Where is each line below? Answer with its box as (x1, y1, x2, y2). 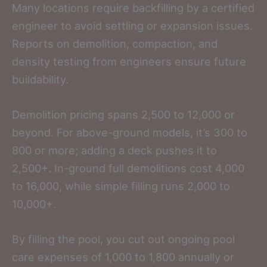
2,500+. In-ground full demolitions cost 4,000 (12, 162, 244, 175)
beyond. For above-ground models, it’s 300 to (12, 126, 247, 139)
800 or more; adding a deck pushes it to (12, 144, 217, 157)
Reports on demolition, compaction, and (12, 37, 218, 51)
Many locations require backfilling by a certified (12, 1, 254, 15)
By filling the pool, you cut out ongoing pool (12, 232, 235, 246)
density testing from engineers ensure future (12, 55, 246, 69)
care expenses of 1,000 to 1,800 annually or (12, 250, 234, 264)
